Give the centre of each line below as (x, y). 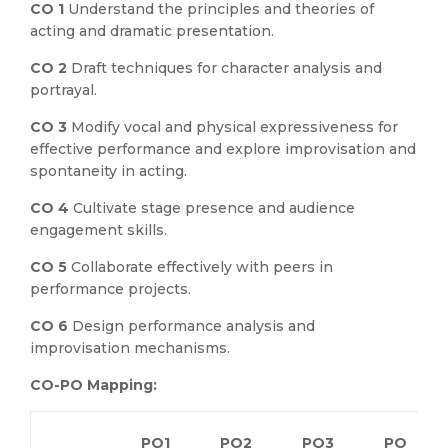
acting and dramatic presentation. (152, 31)
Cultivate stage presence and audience (214, 208)
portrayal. (63, 90)
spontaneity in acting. (108, 171)
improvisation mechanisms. (130, 348)
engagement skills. (98, 230)
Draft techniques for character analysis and (226, 68)
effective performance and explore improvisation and (223, 149)
